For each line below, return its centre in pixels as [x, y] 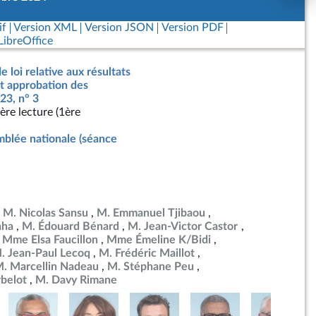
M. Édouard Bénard [71, 226]
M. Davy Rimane [76, 280]
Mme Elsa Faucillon [50, 240]
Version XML [45, 28]
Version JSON [119, 28]
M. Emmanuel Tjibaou [151, 213]
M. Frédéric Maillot [147, 253]
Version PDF [192, 28]
